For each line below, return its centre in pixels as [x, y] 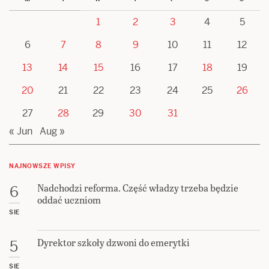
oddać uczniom [69, 200]
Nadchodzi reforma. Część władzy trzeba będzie [138, 188]
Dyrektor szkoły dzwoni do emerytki [113, 242]
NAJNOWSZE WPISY [42, 166]
